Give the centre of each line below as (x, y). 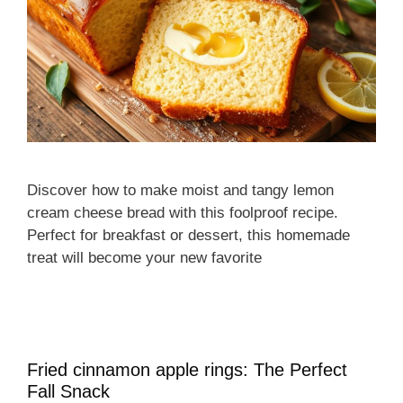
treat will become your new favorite (144, 258)
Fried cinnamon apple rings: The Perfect (187, 370)
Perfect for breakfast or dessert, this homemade (188, 236)
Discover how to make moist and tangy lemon (180, 191)
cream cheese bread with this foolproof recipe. (183, 213)
